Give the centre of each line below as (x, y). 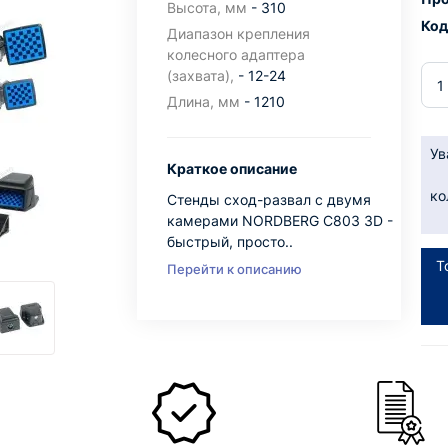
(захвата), (200, 75)
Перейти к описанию (234, 269)
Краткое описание (231, 168)
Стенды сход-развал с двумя (268, 199)
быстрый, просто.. (229, 241)
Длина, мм (203, 101)
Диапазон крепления (238, 33)
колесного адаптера (235, 54)
